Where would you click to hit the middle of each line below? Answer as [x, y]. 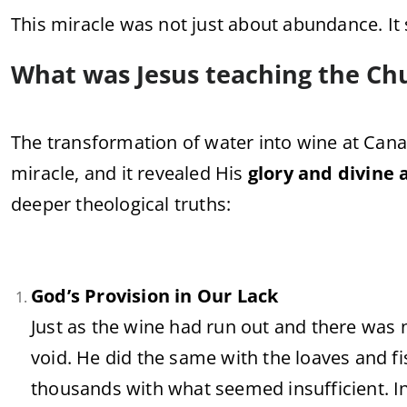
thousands [79, 388]
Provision [130, 296]
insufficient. [341, 388]
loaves [325, 357]
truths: [203, 204]
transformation [114, 142]
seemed [252, 388]
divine [368, 173]
